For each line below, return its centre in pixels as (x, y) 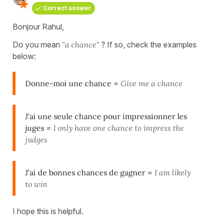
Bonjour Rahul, (38, 26)
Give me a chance (152, 83)
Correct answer (67, 8)
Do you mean (37, 44)
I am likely (173, 172)
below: (24, 56)
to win (36, 184)
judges (36, 139)
